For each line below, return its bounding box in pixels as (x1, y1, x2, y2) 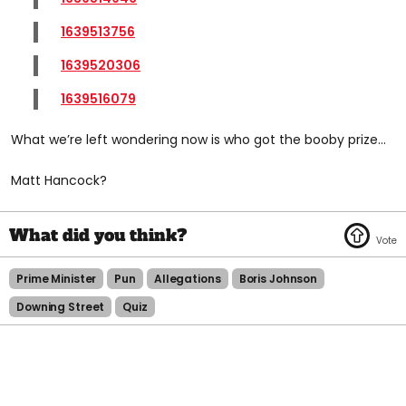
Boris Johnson (238, 270, 318, 286)
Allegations (153, 270, 221, 286)
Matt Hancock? (11, 170, 107, 189)
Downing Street (16, 298, 105, 314)
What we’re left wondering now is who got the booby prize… (11, 130, 386, 149)
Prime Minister (16, 270, 97, 286)
